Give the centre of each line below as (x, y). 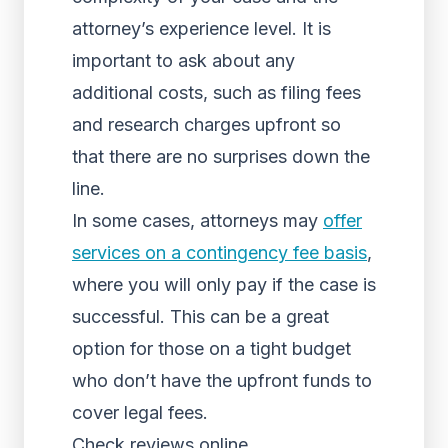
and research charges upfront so (206, 124)
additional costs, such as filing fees (216, 92)
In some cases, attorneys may (197, 220)
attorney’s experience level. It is (201, 28)
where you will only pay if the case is (224, 284)
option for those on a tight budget (211, 348)
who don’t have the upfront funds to (222, 380)
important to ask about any (183, 60)
